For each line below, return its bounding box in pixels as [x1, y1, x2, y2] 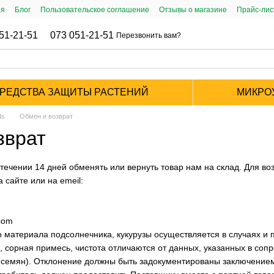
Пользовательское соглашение [40, 6, 149, 14]
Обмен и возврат [20, 113, 73, 120]
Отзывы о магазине [159, 6, 227, 14]
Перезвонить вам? [116, 31, 182, 40]
